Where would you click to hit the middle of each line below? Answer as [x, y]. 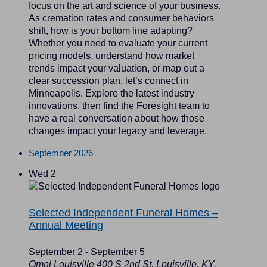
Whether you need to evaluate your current [118, 43]
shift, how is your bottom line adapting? [111, 30]
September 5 [118, 252]
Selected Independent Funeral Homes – [123, 212]
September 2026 [61, 153]
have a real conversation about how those [117, 118]
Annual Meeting [66, 225]
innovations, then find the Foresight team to [119, 105]
